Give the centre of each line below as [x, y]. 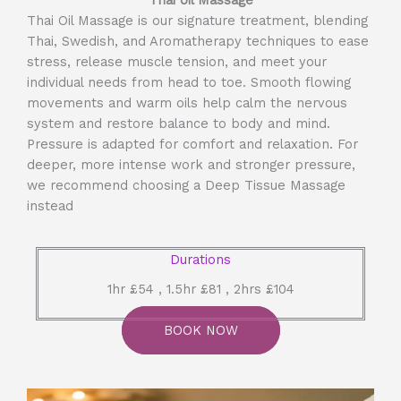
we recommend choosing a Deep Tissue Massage [186, 186]
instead [50, 206]
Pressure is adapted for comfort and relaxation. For [192, 145]
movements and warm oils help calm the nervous [187, 103]
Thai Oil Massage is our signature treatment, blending [197, 21]
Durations [200, 259]
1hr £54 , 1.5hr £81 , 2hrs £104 [200, 289]
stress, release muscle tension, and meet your [177, 62]
